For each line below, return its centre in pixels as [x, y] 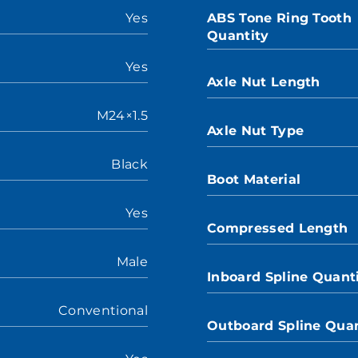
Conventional [103, 310]
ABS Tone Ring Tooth [280, 18]
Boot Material [254, 179]
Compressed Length [278, 228]
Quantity [238, 36]
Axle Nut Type [256, 131]
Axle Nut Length [264, 82]
